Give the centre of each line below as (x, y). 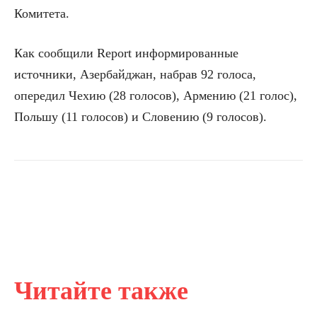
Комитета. (42, 13)
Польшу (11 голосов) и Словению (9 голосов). (140, 116)
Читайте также (101, 290)
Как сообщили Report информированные (126, 53)
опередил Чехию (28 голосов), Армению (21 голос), (156, 95)
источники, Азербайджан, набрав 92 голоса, (135, 74)
